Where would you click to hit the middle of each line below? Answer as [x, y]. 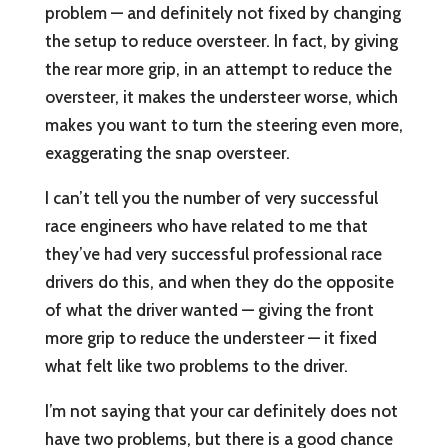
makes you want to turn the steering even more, [223, 125]
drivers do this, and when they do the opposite [219, 282]
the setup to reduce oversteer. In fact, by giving [221, 41]
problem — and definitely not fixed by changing [222, 13]
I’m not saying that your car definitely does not [221, 411]
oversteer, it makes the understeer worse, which [221, 97]
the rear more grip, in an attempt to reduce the [218, 69]
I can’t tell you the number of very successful [211, 198]
